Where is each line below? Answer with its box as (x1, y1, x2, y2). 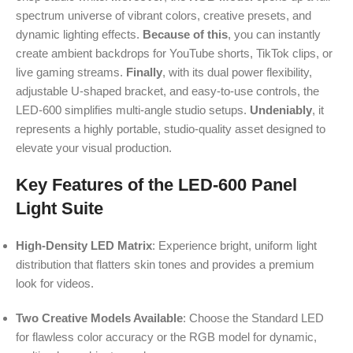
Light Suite (16, 199, 103, 219)
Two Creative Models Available (16, 311, 183, 325)
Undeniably (250, 103, 312, 117)
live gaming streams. (16, 65, 126, 80)
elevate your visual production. (16, 141, 172, 155)
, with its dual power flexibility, (162, 65, 312, 80)
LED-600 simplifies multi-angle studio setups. (16, 103, 250, 117)
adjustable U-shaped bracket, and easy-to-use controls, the (16, 84, 319, 98)
